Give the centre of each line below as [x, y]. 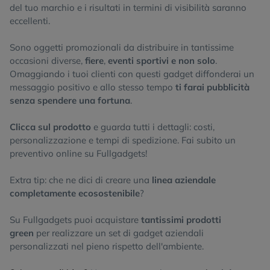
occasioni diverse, [47, 61]
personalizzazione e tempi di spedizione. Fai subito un [123, 140]
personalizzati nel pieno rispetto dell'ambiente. [107, 246]
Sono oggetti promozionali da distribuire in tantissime [122, 47]
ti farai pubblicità [212, 87]
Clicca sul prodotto [50, 127]
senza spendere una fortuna [70, 100]
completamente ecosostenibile [75, 193]
